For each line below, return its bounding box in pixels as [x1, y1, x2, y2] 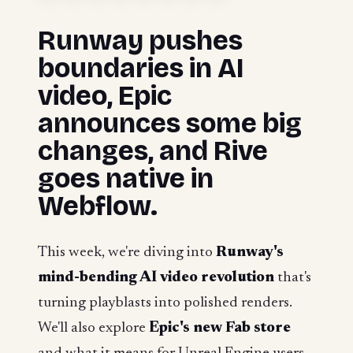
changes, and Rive [38, 134, 268, 167]
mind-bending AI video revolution [38, 269, 274, 285]
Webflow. [38, 189, 158, 222]
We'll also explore [38, 320, 149, 336]
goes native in [38, 162, 214, 195]
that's [274, 269, 311, 285]
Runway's [216, 244, 284, 260]
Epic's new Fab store [149, 320, 291, 336]
